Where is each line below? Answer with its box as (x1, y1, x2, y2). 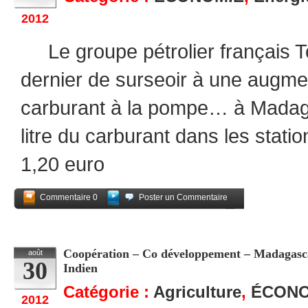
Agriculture (153, 283, 241, 301)
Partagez (202, 210, 236, 220)
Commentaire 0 (40, 192, 98, 202)
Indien (63, 261, 98, 275)
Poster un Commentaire (139, 192, 228, 202)
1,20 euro (21, 153, 104, 175)
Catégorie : (63, 283, 153, 301)
